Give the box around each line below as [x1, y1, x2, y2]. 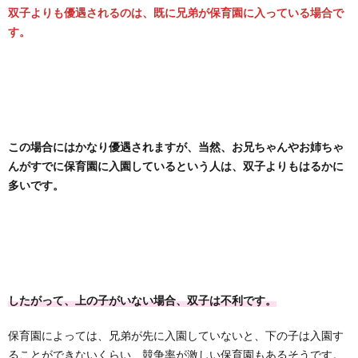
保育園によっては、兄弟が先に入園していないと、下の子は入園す [8, 328, 344, 343]
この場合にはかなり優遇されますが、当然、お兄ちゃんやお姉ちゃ [8, 140, 344, 154]
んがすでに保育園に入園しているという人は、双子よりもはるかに [8, 159, 344, 173]
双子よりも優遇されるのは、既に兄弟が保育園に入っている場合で [8, 6, 344, 20]
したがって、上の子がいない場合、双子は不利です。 [8, 293, 276, 308]
